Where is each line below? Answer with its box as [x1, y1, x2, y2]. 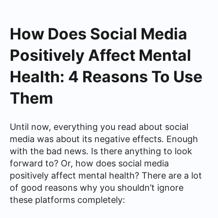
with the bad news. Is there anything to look [10, 146, 192, 156]
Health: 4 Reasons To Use [10, 67, 202, 86]
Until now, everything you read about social [10, 122, 188, 132]
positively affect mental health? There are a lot [10, 170, 202, 181]
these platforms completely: [10, 195, 125, 205]
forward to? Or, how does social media [10, 158, 169, 168]
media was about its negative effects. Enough [10, 134, 198, 144]
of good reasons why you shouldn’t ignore [10, 182, 183, 193]
